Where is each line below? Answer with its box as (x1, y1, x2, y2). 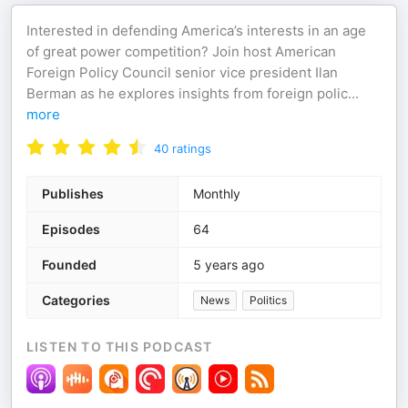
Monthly (193, 186, 240, 201)
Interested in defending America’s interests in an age (26, 22, 366, 39)
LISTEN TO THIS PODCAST (26, 339, 213, 354)
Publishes (42, 186, 104, 201)
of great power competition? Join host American (26, 43, 336, 60)
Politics (250, 293, 287, 307)
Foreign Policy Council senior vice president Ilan (26, 64, 338, 81)
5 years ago (193, 257, 264, 272)
